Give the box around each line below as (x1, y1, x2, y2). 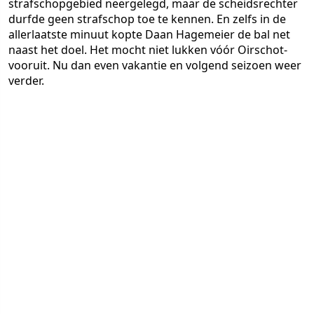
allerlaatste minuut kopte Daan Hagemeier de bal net (8, 27, 290, 42)
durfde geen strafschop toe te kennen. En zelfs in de (8, 11, 286, 27)
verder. (8, 73, 44, 88)
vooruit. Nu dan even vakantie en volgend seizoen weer (8, 57, 301, 73)
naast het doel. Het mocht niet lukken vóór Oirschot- (8, 42, 287, 57)
